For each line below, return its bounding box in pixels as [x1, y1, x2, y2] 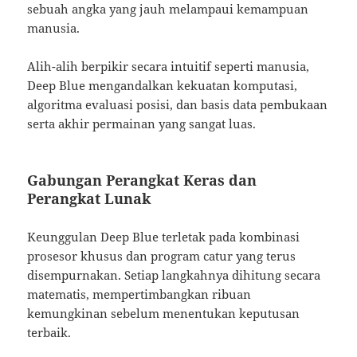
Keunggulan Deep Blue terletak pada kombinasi [27, 228, 300, 245]
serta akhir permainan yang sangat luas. [27, 115, 257, 131]
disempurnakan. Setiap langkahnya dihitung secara [27, 266, 321, 283]
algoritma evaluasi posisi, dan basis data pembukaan [27, 96, 328, 112]
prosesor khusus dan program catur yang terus [27, 247, 296, 264]
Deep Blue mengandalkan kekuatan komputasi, [27, 76, 298, 93]
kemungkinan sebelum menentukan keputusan [27, 304, 300, 321]
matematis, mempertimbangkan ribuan [27, 285, 252, 302]
